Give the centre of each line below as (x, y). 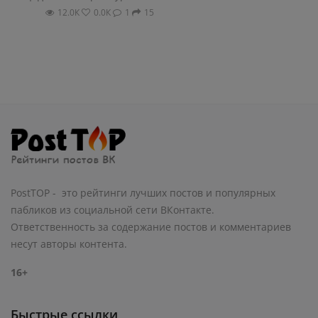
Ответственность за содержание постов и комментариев (151, 226)
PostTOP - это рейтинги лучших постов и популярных (143, 192)
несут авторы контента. (70, 243)
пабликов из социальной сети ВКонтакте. (113, 209)
